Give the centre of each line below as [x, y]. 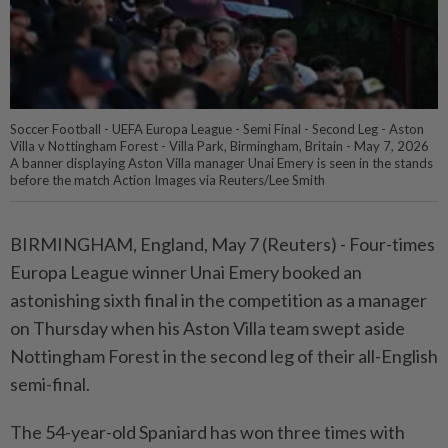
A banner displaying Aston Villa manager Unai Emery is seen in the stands [221, 162]
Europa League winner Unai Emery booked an [186, 271]
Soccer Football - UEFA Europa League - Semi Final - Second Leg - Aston [217, 128]
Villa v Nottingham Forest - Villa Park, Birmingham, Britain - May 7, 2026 [219, 145]
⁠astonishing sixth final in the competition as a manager [218, 299]
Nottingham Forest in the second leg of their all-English [224, 355]
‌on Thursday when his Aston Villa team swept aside [207, 327]
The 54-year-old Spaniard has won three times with [207, 431]
